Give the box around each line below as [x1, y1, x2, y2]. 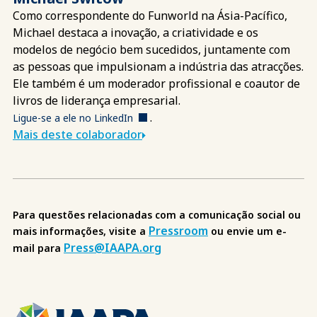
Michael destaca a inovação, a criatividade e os [13, 24, 258, 40]
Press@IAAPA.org [64, 239, 161, 255]
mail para [13, 241, 64, 255]
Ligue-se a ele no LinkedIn [13, 110, 133, 125]
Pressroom [149, 222, 208, 238]
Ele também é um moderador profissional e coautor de [13, 75, 300, 91]
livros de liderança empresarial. [13, 92, 180, 108]
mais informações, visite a [13, 224, 149, 238]
